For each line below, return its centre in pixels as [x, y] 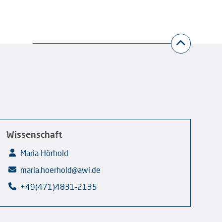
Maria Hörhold [45, 153]
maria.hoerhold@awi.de [61, 169]
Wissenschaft [34, 134]
